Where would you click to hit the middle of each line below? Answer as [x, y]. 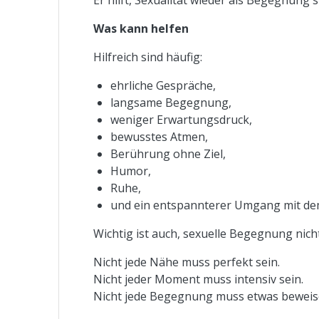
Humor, [131, 171]
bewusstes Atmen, [159, 136]
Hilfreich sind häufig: [148, 57]
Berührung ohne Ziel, [168, 153]
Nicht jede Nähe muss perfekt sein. [187, 262]
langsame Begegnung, [171, 102]
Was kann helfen [141, 28]
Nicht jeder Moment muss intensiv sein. [199, 279]
